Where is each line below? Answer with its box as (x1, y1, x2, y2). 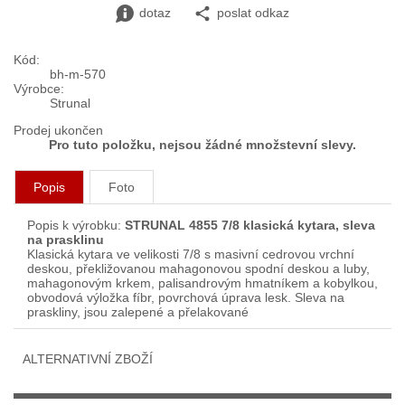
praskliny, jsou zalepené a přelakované (27, 305, 249, 320)
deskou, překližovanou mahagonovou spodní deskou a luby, (27, 261, 370, 277)
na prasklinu (27, 232, 104, 248)
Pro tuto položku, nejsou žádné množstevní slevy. (49, 137, 356, 153)
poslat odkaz (216, 5, 289, 21)
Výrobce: (14, 81, 64, 97)
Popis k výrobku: (27, 218, 125, 233)
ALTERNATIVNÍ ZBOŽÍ (23, 352, 153, 367)
